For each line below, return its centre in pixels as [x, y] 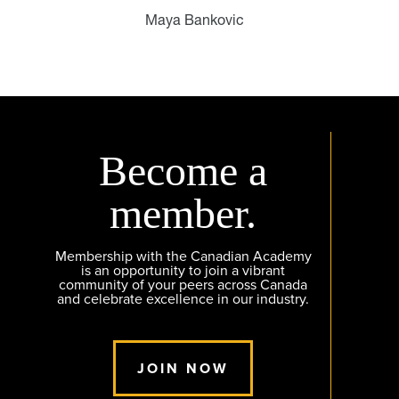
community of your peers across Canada [183, 285]
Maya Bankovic [195, 20]
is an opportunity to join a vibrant [183, 271]
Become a [183, 171]
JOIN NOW [183, 369]
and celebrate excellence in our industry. [183, 300]
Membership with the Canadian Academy [183, 257]
